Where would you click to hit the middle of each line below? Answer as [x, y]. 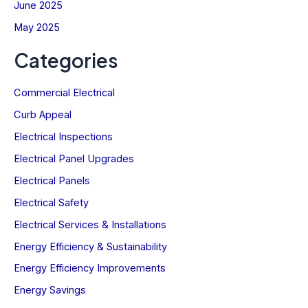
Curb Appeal [43, 114]
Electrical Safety [51, 202]
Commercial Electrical [64, 92]
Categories [66, 60]
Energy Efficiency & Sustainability [90, 246]
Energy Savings [50, 290]
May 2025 [37, 27]
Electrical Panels [52, 180]
